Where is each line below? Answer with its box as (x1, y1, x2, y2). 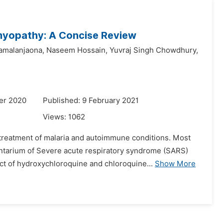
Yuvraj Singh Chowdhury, (110, 46, 198, 55)
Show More (155, 159, 196, 168)
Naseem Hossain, (46, 46, 108, 55)
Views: (43, 112, 68, 121)
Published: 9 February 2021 (43, 96, 139, 105)
